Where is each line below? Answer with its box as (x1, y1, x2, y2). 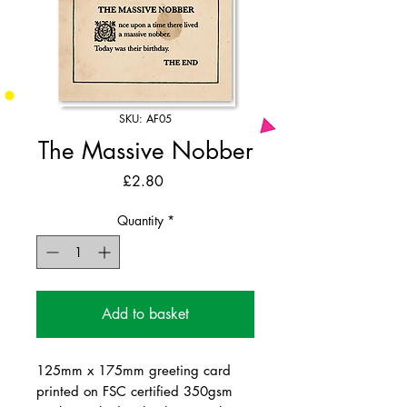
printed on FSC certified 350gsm (36, 382, 233, 400)
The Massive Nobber (37, 134, 253, 166)
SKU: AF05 (119, 110, 172, 126)
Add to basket (102, 303, 189, 323)
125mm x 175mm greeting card (36, 361, 231, 379)
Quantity (116, 211, 164, 229)
